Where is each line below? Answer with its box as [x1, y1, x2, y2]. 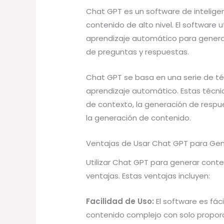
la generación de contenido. [86, 112, 191, 123]
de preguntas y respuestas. [86, 46, 189, 57]
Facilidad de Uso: [86, 195, 154, 206]
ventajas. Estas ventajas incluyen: [86, 170, 210, 181]
